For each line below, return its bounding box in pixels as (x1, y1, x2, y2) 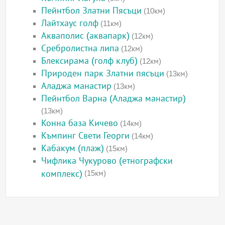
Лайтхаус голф (41, 18, 99, 29)
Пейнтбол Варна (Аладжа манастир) (41, 93, 186, 104)
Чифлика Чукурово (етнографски (41, 156, 173, 166)
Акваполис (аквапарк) (41, 31, 130, 41)
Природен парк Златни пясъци (41, 68, 165, 79)
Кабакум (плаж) (41, 143, 104, 154)
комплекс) (41, 169, 83, 178)
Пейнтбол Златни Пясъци (41, 6, 142, 16)
